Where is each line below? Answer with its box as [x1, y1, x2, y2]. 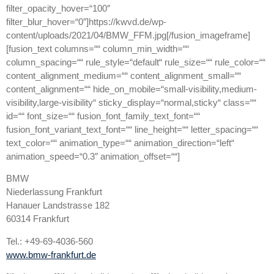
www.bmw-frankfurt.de [6, 249, 96, 260]
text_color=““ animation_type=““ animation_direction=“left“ [6, 137, 234, 148]
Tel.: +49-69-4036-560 [6, 235, 93, 246]
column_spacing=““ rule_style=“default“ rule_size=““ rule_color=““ [6, 56, 265, 67]
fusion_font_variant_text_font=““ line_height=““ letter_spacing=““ [6, 124, 258, 135]
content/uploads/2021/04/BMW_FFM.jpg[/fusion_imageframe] [6, 29, 250, 40]
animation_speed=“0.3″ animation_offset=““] [6, 150, 180, 161]
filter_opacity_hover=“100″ [6, 2, 110, 13]
